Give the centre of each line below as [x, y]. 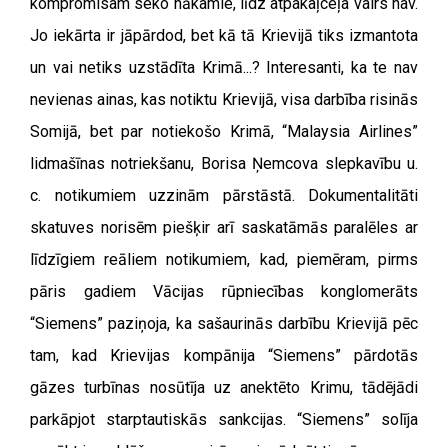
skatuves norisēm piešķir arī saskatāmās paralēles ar [224, 227]
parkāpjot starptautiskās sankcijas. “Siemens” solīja [224, 419]
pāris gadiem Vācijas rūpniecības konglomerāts [224, 291]
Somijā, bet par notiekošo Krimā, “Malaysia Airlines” [224, 131]
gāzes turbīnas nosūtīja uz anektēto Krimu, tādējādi [224, 387]
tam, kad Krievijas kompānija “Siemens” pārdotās [224, 355]
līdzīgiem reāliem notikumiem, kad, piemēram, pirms [224, 259]
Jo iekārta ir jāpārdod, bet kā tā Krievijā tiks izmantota [224, 35]
